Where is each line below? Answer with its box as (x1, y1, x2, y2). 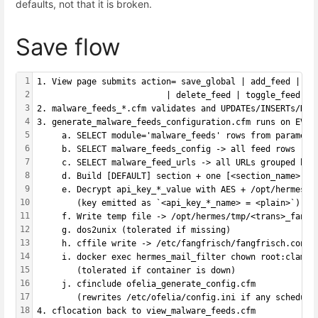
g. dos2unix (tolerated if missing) (37, 224, 231, 235)
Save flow (16, 32, 121, 61)
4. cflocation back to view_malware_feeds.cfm (37, 305, 256, 316)
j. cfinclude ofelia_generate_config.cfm (37, 278, 256, 289)
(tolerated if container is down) (37, 265, 236, 275)
